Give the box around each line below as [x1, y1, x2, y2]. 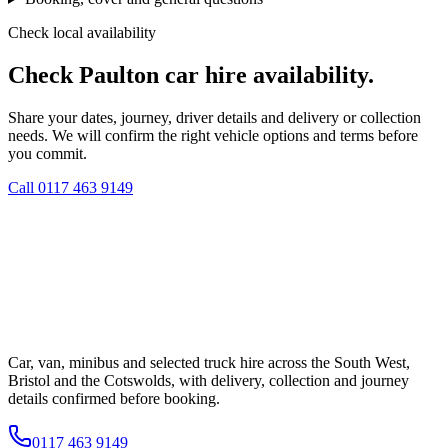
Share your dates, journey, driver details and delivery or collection [8, 108, 421, 126]
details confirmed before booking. [8, 390, 220, 408]
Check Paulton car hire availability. [8, 61, 374, 88]
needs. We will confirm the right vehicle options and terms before [8, 126, 418, 144]
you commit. [8, 144, 87, 162]
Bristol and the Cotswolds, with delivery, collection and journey [8, 372, 409, 390]
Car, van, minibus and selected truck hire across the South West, [8, 354, 410, 372]
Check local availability [8, 23, 156, 41]
